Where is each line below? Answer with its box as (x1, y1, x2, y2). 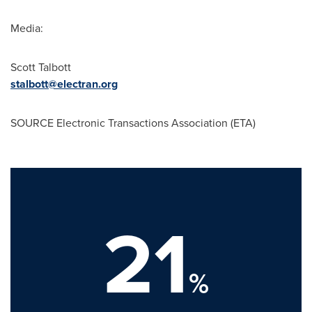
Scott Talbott (10, 59, 71, 75)
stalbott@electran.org (10, 76, 118, 92)
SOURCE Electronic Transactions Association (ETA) (10, 115, 256, 131)
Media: (10, 20, 43, 36)
